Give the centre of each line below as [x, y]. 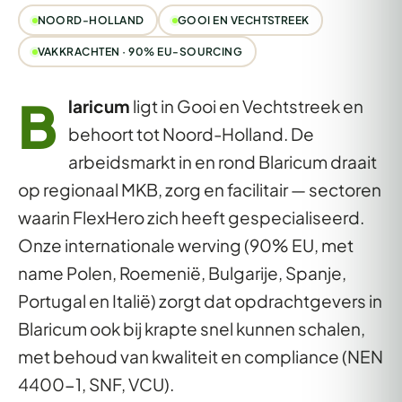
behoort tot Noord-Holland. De [191, 134]
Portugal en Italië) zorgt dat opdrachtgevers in [200, 301]
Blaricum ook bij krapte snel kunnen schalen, [192, 328]
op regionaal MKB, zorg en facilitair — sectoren [200, 189]
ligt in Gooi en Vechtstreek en [247, 106]
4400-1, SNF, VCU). [96, 384]
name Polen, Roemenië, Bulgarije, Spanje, [182, 273]
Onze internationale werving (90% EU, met [186, 245]
